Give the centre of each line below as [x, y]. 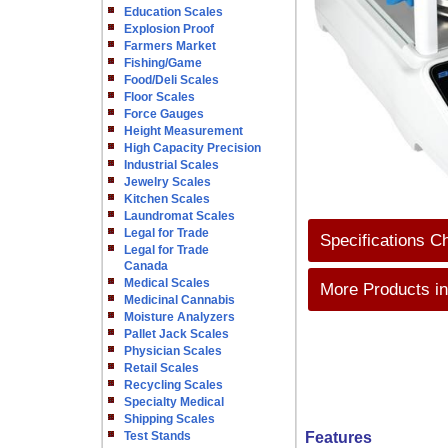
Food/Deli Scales [171, 80]
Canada [146, 266]
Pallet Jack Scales [176, 334]
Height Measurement [183, 131]
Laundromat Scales [179, 216]
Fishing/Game [163, 63]
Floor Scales [159, 97]
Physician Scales [173, 351]
